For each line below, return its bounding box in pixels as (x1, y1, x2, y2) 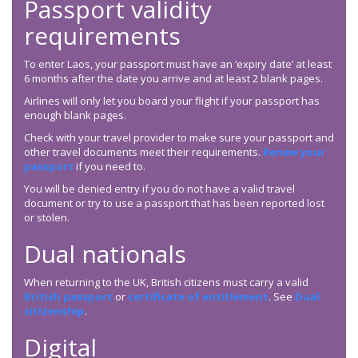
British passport (24, 289, 113, 304)
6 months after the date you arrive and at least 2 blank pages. (24, 71, 323, 86)
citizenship (24, 304, 85, 319)
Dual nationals (24, 237, 186, 271)
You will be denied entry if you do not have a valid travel (24, 181, 295, 197)
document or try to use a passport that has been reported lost (24, 196, 324, 211)
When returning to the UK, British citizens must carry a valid (24, 275, 308, 290)
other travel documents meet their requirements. (24, 145, 263, 160)
